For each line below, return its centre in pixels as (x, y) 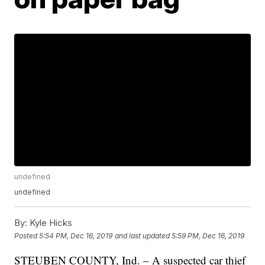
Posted (27, 235)
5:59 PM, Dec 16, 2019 (208, 235)
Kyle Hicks (50, 223)
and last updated (143, 235)
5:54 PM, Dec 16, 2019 (76, 235)
